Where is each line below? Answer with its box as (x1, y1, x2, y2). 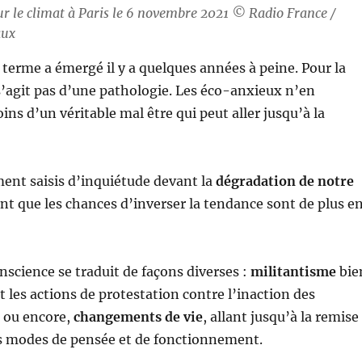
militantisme (250, 263, 336, 280)
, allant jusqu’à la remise (202, 309, 359, 326)
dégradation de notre (215, 173, 354, 190)
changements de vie (73, 309, 203, 326)
